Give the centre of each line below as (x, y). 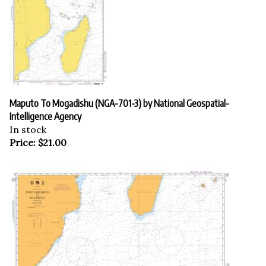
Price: (23, 137)
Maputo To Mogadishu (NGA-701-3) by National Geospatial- (119, 98)
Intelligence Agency (45, 111)
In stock (28, 124)
